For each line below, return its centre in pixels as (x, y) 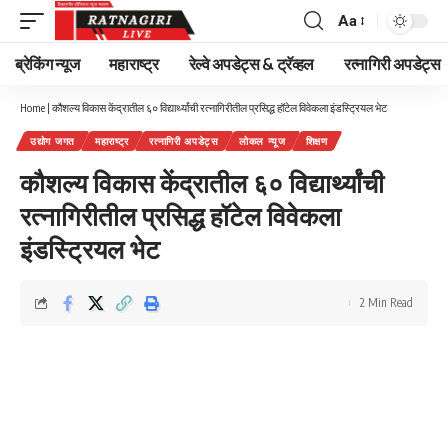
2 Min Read (386, 302)
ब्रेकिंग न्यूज (47, 64)
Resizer (362, 56)
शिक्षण (316, 141)
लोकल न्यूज (262, 141)
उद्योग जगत (52, 141)
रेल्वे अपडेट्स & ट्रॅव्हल (251, 64)
